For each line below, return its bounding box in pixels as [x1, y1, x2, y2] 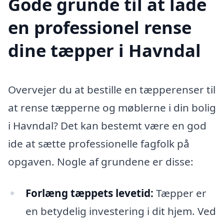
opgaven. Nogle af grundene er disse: [8, 154, 193, 168]
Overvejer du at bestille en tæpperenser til [8, 82, 215, 96]
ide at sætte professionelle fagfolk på [8, 136, 189, 150]
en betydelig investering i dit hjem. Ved [25, 204, 216, 218]
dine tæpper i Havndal [8, 38, 201, 62]
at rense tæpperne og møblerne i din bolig [8, 100, 216, 114]
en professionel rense [8, 15, 191, 39]
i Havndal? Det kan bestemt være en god [8, 118, 206, 132]
